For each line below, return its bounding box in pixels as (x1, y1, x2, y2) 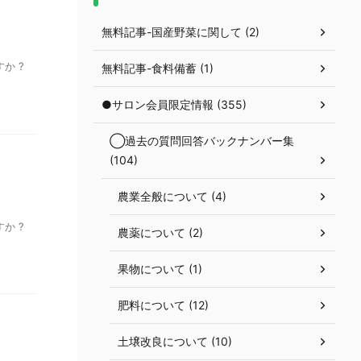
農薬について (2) (118, 226, 203, 239)
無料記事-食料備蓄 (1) (102, 61, 214, 75)
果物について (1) (118, 262, 202, 276)
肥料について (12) (118, 298, 209, 312)
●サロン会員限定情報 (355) (102, 98, 247, 111)
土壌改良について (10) (118, 334, 232, 348)
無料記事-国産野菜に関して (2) (102, 25, 259, 39)
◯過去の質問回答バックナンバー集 (110, 134, 294, 147)
